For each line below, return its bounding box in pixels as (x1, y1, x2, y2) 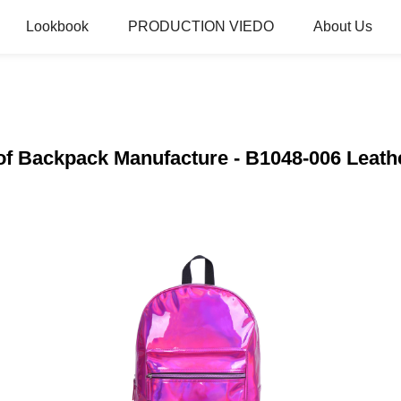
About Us (313, 19, 372, 34)
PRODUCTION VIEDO (128, 19, 274, 34)
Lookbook (26, 19, 89, 34)
